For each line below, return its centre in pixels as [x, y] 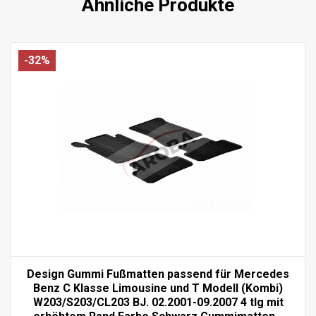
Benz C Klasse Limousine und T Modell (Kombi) [158, 288]
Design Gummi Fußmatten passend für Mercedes [158, 274]
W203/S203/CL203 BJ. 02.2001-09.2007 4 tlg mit [158, 302]
